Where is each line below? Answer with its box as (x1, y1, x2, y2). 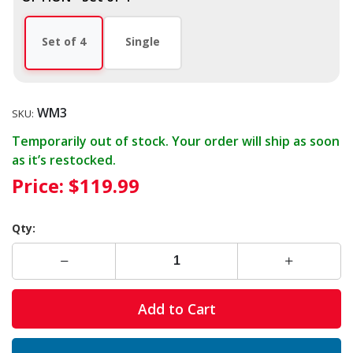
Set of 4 (42, 33, 86, 49)
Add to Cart (137, 299, 216, 319)
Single (125, 33, 160, 49)
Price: (12, 172, 64, 199)
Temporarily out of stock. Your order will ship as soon (12, 132, 340, 150)
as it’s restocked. (12, 150, 116, 169)
